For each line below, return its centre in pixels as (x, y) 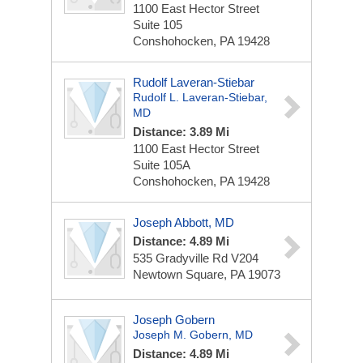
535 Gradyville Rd (182, 258)
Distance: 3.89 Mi (181, 132)
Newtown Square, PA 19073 (207, 274)
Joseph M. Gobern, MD (193, 335)
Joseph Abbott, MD (184, 222)
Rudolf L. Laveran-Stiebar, (200, 97)
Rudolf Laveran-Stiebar (194, 82)
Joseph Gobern (174, 320)
